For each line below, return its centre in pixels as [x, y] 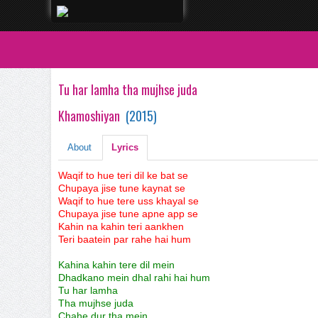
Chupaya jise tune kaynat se [122, 188]
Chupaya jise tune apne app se [128, 214]
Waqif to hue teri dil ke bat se [123, 175]
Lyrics [125, 147]
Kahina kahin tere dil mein [116, 265]
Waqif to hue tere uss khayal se [128, 201]
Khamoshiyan [89, 116]
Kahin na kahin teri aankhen [121, 226]
